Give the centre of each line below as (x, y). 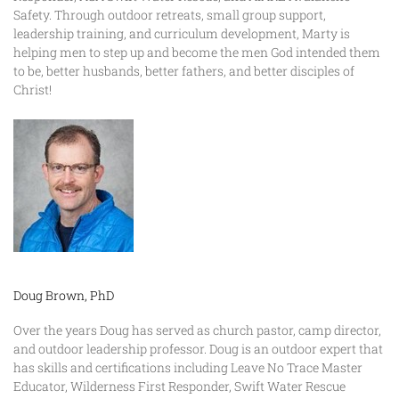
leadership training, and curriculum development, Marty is (182, 33)
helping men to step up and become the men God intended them (197, 52)
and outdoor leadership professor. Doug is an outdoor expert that (198, 348)
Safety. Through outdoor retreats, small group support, (170, 14)
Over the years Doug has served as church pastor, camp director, (197, 330)
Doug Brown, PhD (64, 295)
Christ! (33, 89)
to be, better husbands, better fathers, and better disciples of (184, 70)
